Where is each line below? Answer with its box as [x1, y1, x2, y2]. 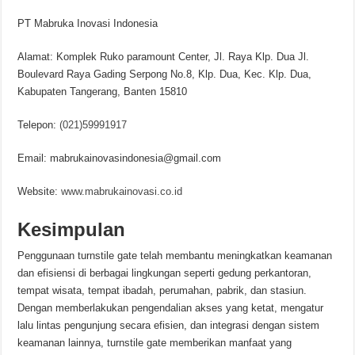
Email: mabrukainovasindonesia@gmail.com [17, 152, 222, 164]
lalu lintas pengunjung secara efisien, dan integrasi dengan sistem [17, 319, 320, 331]
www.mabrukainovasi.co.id [61, 185, 183, 197]
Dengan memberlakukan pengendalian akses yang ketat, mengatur [17, 302, 324, 314]
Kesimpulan [17, 219, 126, 240]
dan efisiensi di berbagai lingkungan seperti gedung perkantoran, [17, 267, 312, 279]
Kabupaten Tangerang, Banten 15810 [17, 86, 188, 97]
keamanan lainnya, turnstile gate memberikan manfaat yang [17, 337, 292, 349]
